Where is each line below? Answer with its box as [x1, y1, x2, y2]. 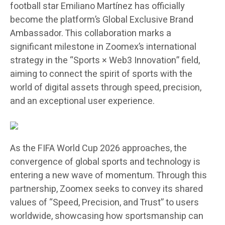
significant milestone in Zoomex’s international [10, 40, 196, 54]
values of [10, 196, 49, 210]
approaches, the [120, 142, 187, 156]
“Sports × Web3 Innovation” [70, 54, 179, 68]
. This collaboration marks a [61, 27, 171, 41]
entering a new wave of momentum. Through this [10, 169, 207, 183]
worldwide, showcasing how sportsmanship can [10, 209, 203, 223]
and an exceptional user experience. [10, 94, 155, 108]
